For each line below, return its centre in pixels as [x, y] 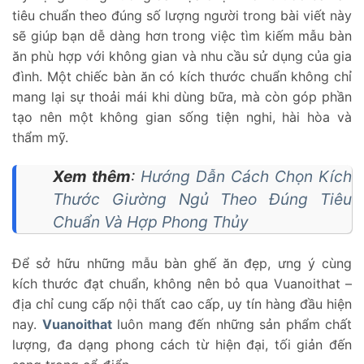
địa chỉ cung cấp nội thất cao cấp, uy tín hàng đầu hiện [182, 303]
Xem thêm [92, 176]
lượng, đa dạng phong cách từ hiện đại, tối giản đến [182, 344]
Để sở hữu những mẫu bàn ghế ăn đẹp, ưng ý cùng [182, 263]
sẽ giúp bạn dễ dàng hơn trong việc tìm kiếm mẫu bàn [182, 36]
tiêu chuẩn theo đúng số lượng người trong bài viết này [182, 16]
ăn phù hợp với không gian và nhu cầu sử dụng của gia [182, 56]
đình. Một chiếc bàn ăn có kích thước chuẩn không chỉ [182, 77]
